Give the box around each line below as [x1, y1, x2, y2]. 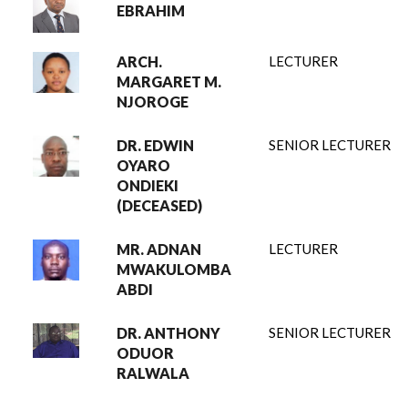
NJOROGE [117, 93, 189, 110]
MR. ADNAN [117, 240, 201, 258]
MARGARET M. [117, 73, 221, 90]
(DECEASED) [117, 197, 202, 214]
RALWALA [117, 364, 189, 382]
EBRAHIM [117, 2, 185, 19]
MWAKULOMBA [117, 260, 231, 278]
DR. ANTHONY [117, 324, 220, 342]
